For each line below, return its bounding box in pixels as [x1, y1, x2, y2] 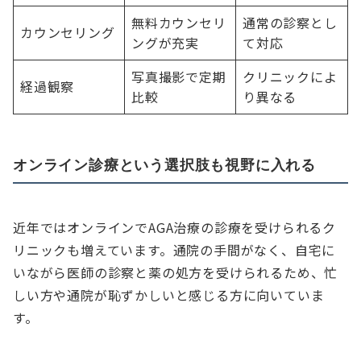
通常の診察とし [243, 13, 338, 33]
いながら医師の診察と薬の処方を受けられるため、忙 [13, 263, 338, 283]
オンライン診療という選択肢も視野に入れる [13, 156, 316, 174]
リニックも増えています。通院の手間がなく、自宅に [13, 240, 336, 260]
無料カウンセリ [131, 13, 226, 33]
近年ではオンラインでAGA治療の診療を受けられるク [13, 218, 336, 238]
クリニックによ [243, 67, 338, 87]
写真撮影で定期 [131, 67, 226, 87]
